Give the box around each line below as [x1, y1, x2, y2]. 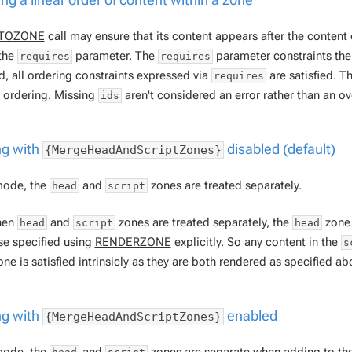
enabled [223, 307, 277, 324]
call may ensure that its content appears [44, 28, 261, 43]
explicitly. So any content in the [170, 235, 341, 250]
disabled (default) [223, 140, 335, 157]
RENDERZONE [94, 235, 171, 250]
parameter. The [71, 48, 158, 63]
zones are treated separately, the [115, 215, 292, 230]
